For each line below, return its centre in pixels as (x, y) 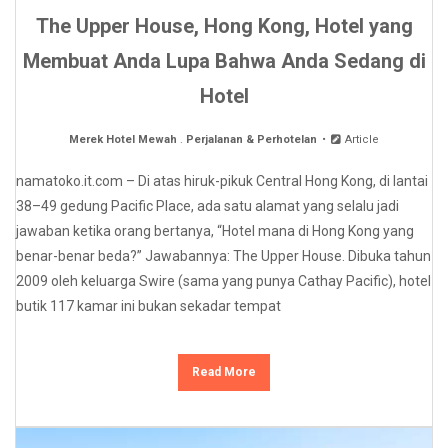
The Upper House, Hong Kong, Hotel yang (224, 26)
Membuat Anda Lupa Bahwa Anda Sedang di (224, 61)
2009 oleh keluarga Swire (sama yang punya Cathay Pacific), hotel (223, 281)
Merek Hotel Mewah (122, 140)
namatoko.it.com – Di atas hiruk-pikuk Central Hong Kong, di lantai (222, 181)
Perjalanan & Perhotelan (251, 140)
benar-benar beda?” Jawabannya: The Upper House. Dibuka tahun (223, 256)
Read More (224, 372)
